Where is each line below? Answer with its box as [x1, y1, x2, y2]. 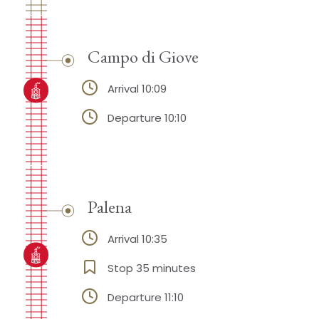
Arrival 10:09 [107, 81, 167, 97]
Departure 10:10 [107, 110, 187, 126]
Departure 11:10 [107, 289, 184, 305]
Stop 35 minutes [107, 260, 196, 276]
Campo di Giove [87, 45, 199, 68]
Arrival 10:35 [107, 231, 167, 247]
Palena [87, 194, 132, 218]
